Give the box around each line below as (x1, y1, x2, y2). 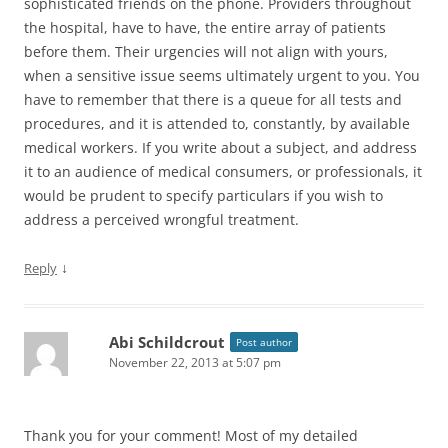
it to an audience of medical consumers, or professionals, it (24, 162, 422, 181)
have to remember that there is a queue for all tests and (24, 90, 402, 109)
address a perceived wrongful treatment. (24, 210, 299, 229)
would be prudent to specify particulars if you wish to (24, 186, 383, 205)
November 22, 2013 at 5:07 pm (109, 354, 281, 371)
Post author (236, 335, 292, 349)
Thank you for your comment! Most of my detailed (24, 426, 358, 445)
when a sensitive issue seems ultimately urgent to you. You (24, 66, 420, 85)
